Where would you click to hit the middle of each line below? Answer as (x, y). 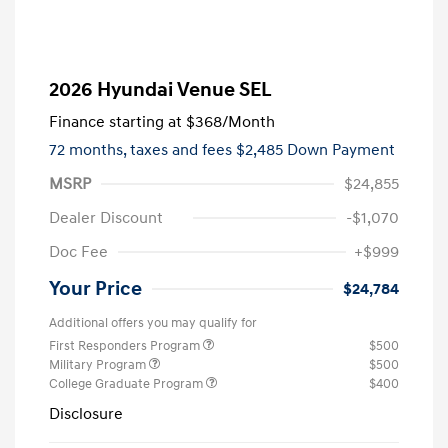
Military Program (99, 364)
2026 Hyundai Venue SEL (160, 89)
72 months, (89, 149)
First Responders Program (126, 345)
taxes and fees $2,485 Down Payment (262, 149)
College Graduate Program (127, 383)
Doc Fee (78, 251)
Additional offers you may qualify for (153, 322)
